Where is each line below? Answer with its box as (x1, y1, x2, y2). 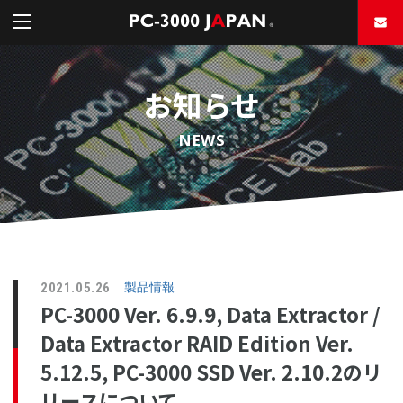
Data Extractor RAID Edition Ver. (40, 328, 354, 359)
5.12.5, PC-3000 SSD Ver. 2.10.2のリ (40, 357, 382, 388)
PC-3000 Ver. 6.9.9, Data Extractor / (40, 300, 381, 330)
